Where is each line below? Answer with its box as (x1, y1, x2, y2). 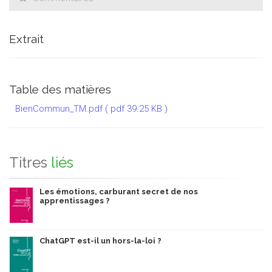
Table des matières (9, 82, 111, 96)
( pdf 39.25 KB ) (105, 103, 168, 114)
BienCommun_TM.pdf (15, 103, 103, 114)
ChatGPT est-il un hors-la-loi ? (39, 236, 161, 245)
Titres (9, 153, 47, 171)
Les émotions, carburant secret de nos (39, 186, 198, 196)
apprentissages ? (39, 195, 110, 205)
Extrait (9, 32, 44, 46)
